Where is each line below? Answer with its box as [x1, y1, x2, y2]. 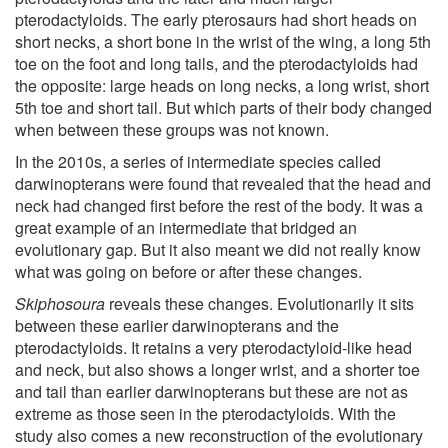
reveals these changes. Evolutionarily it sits [109, 291, 414, 315]
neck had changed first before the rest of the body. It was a [15, 193, 423, 217]
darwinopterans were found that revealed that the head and [15, 171, 431, 195]
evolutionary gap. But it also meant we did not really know [15, 237, 421, 261]
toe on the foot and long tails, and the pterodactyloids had [15, 51, 418, 75]
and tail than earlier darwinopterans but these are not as [15, 379, 408, 403]
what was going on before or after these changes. [15, 259, 362, 283]
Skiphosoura [15, 291, 109, 315]
